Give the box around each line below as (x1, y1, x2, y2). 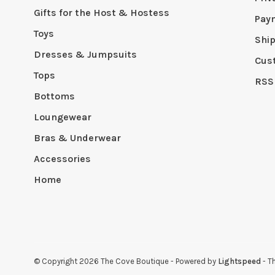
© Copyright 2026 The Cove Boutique (34, 257, 171, 266)
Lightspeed (218, 257, 261, 266)
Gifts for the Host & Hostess (34, 7, 169, 18)
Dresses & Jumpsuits (34, 48, 137, 60)
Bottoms (34, 90, 75, 102)
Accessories (34, 153, 91, 165)
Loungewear (34, 111, 91, 123)
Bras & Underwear (34, 132, 121, 144)
